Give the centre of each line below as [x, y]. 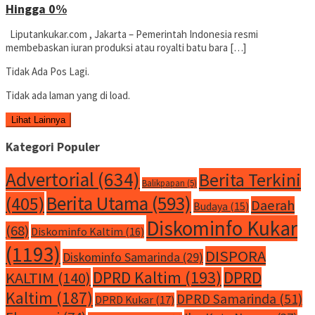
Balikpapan [163, 182]
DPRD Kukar [124, 299]
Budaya [211, 206]
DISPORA [236, 256]
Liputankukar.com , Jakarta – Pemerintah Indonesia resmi [132, 34]
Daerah [273, 205]
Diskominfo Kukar [222, 228]
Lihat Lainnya [38, 120]
